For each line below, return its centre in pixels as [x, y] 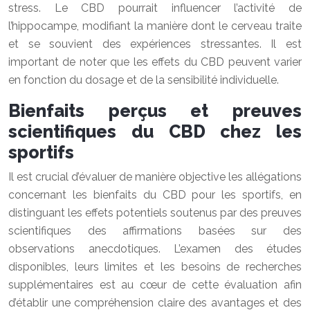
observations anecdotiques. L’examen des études [155, 249]
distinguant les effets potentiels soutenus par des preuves [155, 213]
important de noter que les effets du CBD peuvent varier [155, 62]
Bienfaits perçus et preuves [155, 111]
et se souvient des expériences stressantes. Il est [155, 44]
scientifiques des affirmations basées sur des [155, 231]
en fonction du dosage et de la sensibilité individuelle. [144, 80]
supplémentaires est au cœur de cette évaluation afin [155, 285]
